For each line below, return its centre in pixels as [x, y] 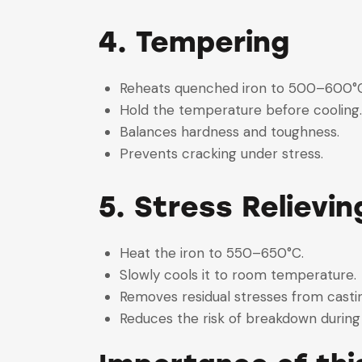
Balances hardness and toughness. [233, 132]
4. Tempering [194, 42]
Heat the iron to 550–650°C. [215, 253]
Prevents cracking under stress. [225, 154]
